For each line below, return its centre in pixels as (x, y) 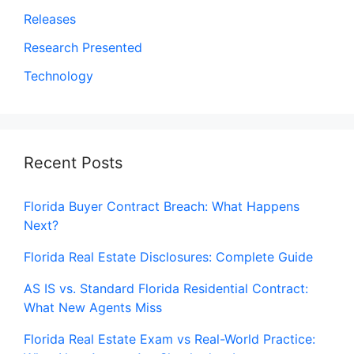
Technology (58, 75)
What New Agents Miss (93, 307)
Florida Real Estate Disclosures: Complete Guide (168, 256)
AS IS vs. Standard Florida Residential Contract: (166, 288)
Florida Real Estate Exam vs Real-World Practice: (169, 339)
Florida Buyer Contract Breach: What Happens (162, 206)
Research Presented (83, 47)
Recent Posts (73, 162)
